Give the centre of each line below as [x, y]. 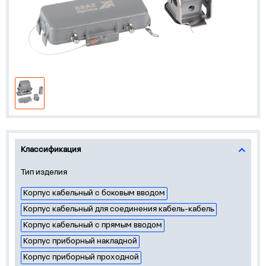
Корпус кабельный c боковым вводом [94, 193]
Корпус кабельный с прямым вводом [93, 225]
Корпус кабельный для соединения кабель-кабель [119, 209]
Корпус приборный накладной [80, 241]
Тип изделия [44, 172]
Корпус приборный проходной [81, 257]
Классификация [51, 150]
